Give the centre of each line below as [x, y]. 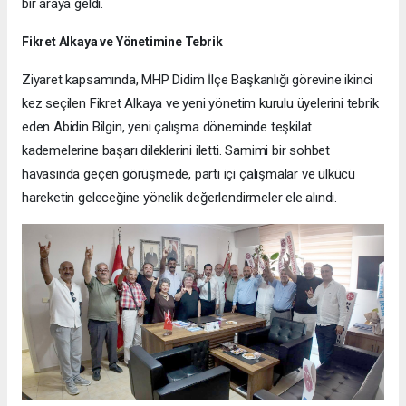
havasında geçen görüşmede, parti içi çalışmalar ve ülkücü [189, 174]
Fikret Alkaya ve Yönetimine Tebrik [122, 42]
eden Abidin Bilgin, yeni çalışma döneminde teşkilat [167, 127]
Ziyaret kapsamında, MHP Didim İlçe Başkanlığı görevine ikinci [198, 80]
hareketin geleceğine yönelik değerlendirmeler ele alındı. [180, 198]
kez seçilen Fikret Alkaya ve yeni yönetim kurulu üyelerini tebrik [200, 104]
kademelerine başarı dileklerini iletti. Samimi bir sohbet [176, 151]
